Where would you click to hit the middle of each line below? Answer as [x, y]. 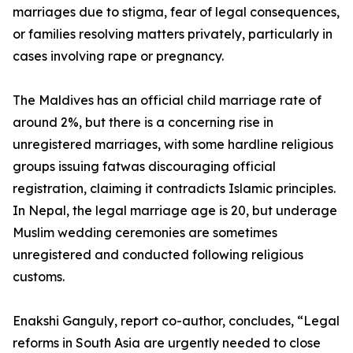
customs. [39, 277]
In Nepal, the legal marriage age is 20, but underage [175, 211]
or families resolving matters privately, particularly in [173, 34]
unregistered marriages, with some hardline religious [173, 145]
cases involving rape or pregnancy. [118, 56]
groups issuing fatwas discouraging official [144, 167]
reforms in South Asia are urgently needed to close [167, 343]
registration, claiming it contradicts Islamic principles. [174, 189]
